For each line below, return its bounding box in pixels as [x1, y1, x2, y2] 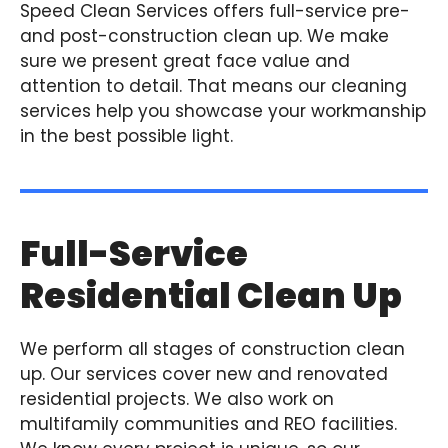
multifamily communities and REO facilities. [20, 412, 397, 436]
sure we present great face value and [20, 49, 350, 73]
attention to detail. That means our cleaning [20, 74, 407, 98]
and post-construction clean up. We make [20, 24, 389, 48]
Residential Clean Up [20, 271, 402, 320]
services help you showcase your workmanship [20, 99, 426, 123]
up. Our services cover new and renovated [20, 362, 388, 386]
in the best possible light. [20, 124, 233, 148]
